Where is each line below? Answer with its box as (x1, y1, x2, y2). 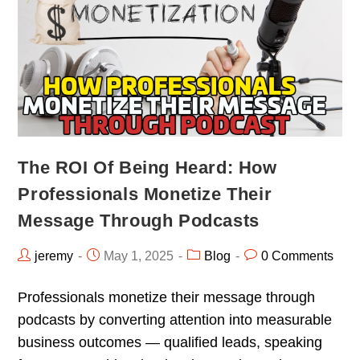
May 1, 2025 (104, 248, 174, 263)
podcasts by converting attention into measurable (18, 311, 333, 328)
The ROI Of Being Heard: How (18, 157, 277, 178)
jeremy (35, 248, 74, 263)
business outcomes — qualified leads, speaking (18, 333, 323, 350)
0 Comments (261, 248, 334, 263)
